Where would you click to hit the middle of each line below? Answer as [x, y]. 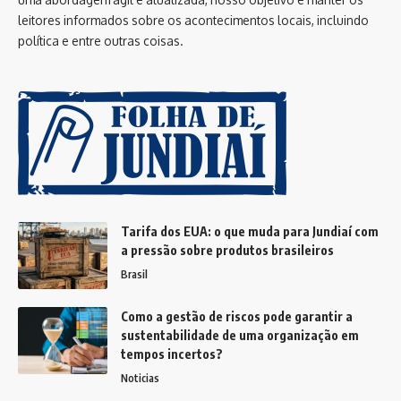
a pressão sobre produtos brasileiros [227, 250]
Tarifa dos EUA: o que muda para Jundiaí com [250, 231]
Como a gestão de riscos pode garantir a [237, 316]
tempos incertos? [172, 354]
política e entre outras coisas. [101, 40]
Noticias [140, 378]
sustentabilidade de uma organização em [240, 335]
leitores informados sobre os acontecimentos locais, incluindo [193, 20]
